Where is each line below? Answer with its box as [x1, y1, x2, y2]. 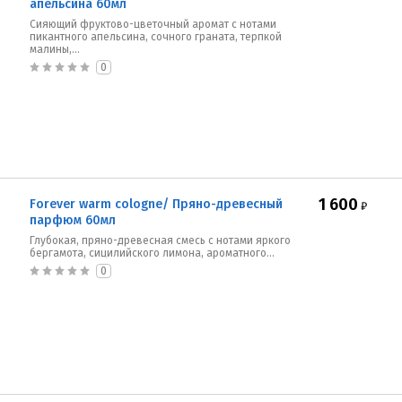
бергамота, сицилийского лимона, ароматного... [30, 247, 275, 259]
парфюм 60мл [30, 213, 116, 228]
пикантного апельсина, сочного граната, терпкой [30, 31, 282, 43]
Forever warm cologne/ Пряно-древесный [30, 197, 283, 212]
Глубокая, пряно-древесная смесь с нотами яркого [30, 234, 291, 247]
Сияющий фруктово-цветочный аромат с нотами [30, 18, 276, 31]
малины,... [30, 43, 80, 56]
